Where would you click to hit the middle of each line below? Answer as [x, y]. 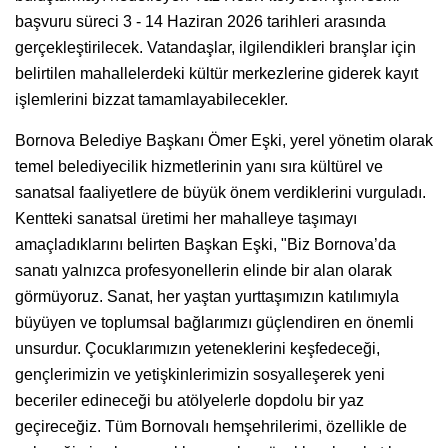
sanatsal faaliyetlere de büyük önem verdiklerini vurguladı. [220, 192]
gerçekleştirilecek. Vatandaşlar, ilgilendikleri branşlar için [215, 47]
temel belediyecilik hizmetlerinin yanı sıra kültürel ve [199, 166]
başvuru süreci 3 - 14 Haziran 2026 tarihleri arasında [200, 21]
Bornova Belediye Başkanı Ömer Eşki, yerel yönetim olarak [224, 140]
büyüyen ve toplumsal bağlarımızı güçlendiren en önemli [214, 322]
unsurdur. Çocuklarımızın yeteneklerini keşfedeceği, [197, 348]
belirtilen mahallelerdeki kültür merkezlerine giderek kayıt [216, 73]
